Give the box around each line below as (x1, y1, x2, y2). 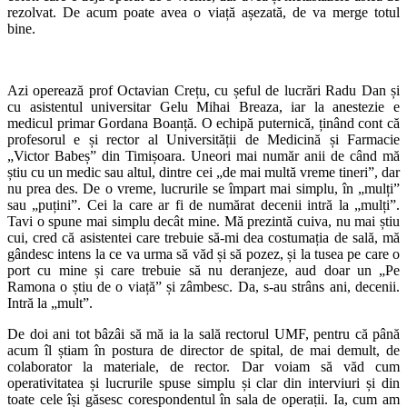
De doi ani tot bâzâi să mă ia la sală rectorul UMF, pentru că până (7, 325, 400, 342)
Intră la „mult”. (7, 294, 93, 311)
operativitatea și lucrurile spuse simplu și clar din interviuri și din (7, 374, 400, 391)
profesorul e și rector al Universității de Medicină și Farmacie (7, 131, 400, 147)
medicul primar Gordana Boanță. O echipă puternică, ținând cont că (7, 114, 400, 131)
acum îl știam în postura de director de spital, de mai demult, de (7, 342, 400, 358)
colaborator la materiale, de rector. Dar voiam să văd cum (7, 358, 400, 374)
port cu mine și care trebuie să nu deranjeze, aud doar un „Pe (7, 262, 400, 278)
